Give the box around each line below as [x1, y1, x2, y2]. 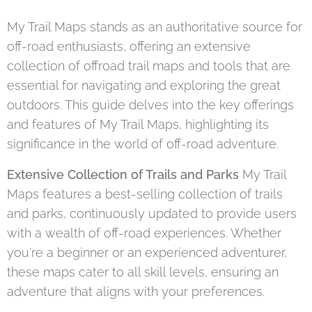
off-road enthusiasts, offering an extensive [7, 39, 251, 54]
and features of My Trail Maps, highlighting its [7, 117, 269, 132]
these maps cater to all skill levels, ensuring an [7, 265, 279, 279]
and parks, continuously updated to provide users [7, 206, 297, 221]
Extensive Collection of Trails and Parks [7, 167, 239, 182]
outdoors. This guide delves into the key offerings [7, 97, 294, 112]
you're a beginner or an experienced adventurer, [7, 245, 287, 260]
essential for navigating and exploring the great [7, 78, 281, 93]
